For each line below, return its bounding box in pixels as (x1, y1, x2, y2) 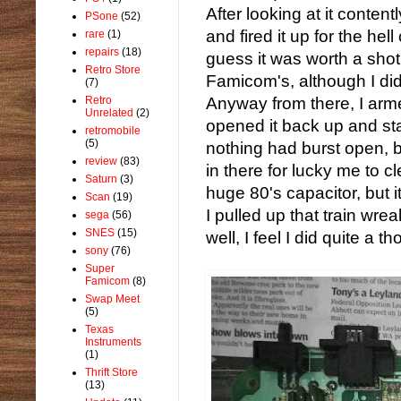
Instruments (85, 335, 141, 348)
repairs (85, 45, 119, 58)
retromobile (85, 124, 141, 137)
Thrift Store (85, 365, 138, 379)
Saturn (85, 172, 117, 185)
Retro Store (85, 63, 141, 76)
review (85, 154, 117, 167)
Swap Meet (85, 292, 140, 305)
